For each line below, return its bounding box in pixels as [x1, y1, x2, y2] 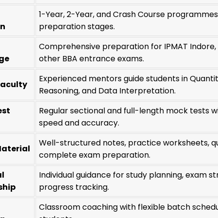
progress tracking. [39, 182, 109, 193]
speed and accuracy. [39, 117, 120, 129]
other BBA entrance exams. [39, 53, 145, 65]
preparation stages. [39, 21, 115, 33]
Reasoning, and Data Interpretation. [39, 85, 176, 97]
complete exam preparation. [39, 149, 151, 161]
